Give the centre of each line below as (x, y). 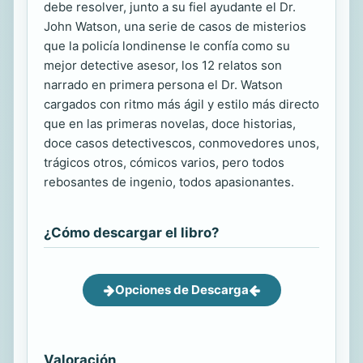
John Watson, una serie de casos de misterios (175, 26)
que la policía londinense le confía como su (167, 46)
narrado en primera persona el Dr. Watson (163, 85)
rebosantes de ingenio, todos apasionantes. (169, 182)
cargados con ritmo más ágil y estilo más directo (181, 104)
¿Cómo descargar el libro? (131, 233)
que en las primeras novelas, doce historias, (170, 124)
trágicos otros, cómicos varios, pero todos (164, 162)
